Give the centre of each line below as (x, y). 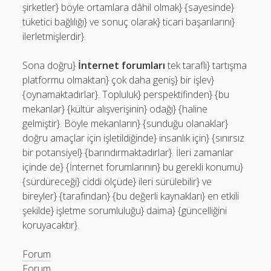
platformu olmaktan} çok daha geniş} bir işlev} (119, 80)
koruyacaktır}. (51, 225)
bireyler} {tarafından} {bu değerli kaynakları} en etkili (131, 196)
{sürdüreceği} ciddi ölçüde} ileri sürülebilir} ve (117, 181)
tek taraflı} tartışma (206, 65)
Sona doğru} (51, 65)
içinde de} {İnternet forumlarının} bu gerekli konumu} (133, 167)
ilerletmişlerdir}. (54, 36)
